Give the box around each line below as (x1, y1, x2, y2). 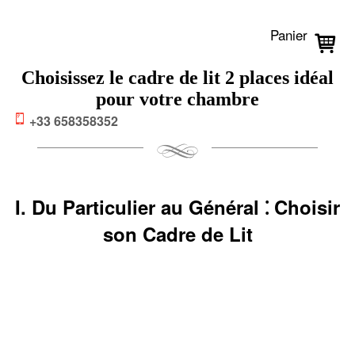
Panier (269, 25, 307, 44)
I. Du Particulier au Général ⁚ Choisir (15, 193, 340, 220)
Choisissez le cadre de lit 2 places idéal (21, 67, 334, 88)
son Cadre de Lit (102, 219, 253, 247)
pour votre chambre (96, 88, 259, 109)
